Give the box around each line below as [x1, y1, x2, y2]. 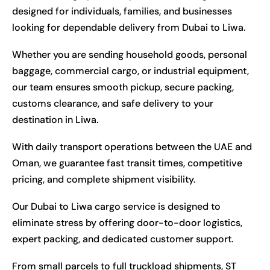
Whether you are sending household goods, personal [12, 48, 247, 61]
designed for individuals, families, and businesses [12, 4, 232, 17]
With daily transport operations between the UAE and [12, 140, 252, 153]
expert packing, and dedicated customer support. [12, 232, 233, 245]
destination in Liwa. [12, 113, 98, 126]
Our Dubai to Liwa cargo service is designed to [12, 199, 221, 213]
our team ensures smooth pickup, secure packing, [12, 80, 234, 93]
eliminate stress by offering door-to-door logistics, [12, 216, 242, 229]
